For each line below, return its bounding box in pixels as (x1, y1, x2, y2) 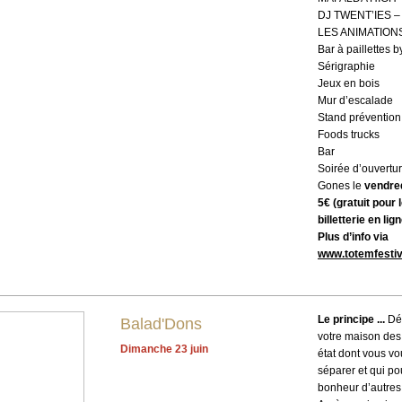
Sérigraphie (318, 60, 375, 73)
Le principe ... (318, 313, 385, 326)
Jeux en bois (318, 77, 380, 90)
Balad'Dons (120, 315, 202, 333)
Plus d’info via (318, 231, 389, 243)
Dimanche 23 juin (120, 343, 208, 356)
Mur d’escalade (318, 94, 393, 107)
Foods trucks (318, 128, 380, 141)
